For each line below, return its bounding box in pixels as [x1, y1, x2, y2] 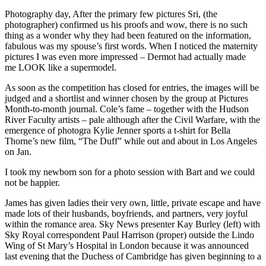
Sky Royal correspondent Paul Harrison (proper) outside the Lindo [5, 229, 254, 240]
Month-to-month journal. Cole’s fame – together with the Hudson [5, 103, 249, 114]
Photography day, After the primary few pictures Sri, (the [5, 8, 217, 19]
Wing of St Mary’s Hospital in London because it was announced [5, 240, 249, 251]
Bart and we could [183, 166, 255, 177]
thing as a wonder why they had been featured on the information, [5, 30, 251, 40]
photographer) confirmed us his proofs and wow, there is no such [5, 19, 248, 30]
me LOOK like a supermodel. [5, 62, 116, 72]
